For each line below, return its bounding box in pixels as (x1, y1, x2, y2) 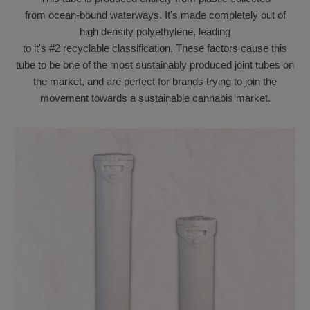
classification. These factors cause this (109, 42, 287, 54)
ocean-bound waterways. (48, 8, 162, 21)
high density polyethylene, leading (80, 25, 230, 37)
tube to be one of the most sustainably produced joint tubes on (16, 58, 294, 71)
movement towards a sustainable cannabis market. (39, 91, 271, 104)
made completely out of (177, 8, 286, 21)
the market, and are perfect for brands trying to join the (33, 75, 277, 87)
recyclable (63, 42, 109, 54)
